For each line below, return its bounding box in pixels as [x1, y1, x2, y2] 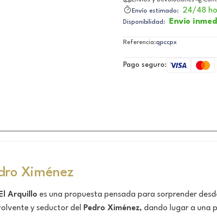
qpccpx [156, 39, 177, 46]
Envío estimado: [132, 7, 183, 14]
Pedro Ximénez [83, 203, 139, 212]
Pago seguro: [123, 61, 167, 69]
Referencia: [123, 39, 156, 46]
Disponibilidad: [123, 18, 169, 25]
